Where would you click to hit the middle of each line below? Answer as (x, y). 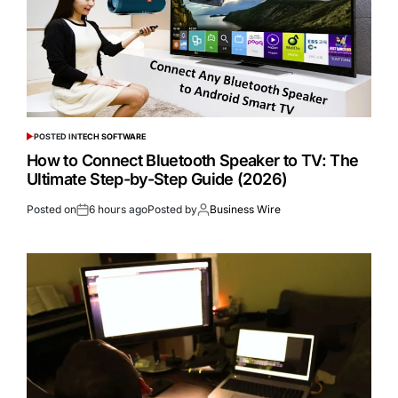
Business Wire (245, 209)
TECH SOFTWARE (111, 136)
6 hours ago (118, 209)
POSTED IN (55, 136)
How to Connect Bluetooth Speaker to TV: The (193, 160)
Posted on (52, 209)
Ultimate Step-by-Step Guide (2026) (157, 179)
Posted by (172, 209)
